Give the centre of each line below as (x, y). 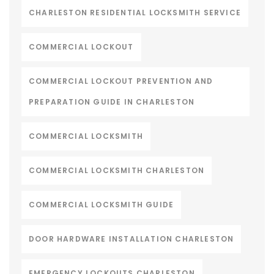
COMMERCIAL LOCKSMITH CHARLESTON (117, 171)
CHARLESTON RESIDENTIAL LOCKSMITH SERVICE (135, 13)
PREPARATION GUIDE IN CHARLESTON (112, 102)
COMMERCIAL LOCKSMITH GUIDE (102, 205)
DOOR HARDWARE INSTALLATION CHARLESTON (131, 239)
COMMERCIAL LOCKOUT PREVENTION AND (121, 81)
